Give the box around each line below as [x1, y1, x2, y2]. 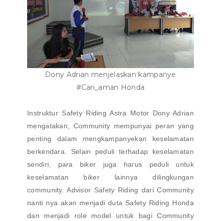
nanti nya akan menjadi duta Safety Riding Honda [27, 199, 194, 207]
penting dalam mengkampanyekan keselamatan [27, 135, 194, 143]
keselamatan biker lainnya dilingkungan [27, 173, 194, 181]
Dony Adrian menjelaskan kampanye [45, 70, 176, 79]
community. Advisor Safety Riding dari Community [27, 186, 194, 194]
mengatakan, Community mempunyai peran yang [27, 122, 194, 130]
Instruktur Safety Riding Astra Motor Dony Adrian [27, 109, 194, 117]
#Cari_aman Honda [76, 83, 145, 92]
